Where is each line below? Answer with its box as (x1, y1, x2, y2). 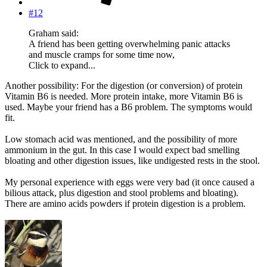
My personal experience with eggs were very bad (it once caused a (5, 176, 254, 187)
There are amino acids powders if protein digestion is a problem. (5, 198, 246, 209)
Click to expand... (29, 60, 95, 70)
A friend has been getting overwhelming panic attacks (29, 38, 230, 49)
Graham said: (29, 27, 79, 38)
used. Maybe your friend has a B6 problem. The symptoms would (5, 101, 252, 112)
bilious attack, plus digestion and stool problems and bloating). (5, 187, 238, 198)
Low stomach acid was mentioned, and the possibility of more (5, 133, 237, 144)
